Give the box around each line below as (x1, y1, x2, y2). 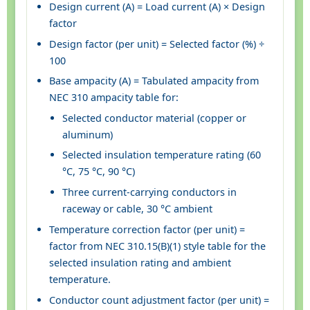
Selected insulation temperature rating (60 (62, 148, 262, 162)
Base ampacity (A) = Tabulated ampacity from (48, 74, 259, 88)
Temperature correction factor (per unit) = (48, 223, 245, 237)
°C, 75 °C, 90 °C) (62, 165, 136, 179)
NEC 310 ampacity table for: (48, 91, 179, 104)
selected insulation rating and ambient (48, 256, 231, 270)
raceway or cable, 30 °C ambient (62, 202, 213, 216)
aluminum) (62, 127, 113, 141)
